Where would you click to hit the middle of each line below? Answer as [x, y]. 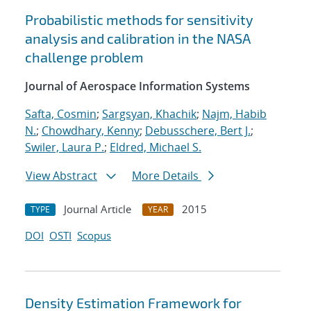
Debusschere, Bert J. [198, 131]
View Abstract [61, 176]
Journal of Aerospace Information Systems [137, 86]
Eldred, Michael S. [155, 148]
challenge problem [84, 57]
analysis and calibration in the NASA [138, 39]
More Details [167, 176]
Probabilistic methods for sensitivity [139, 20]
